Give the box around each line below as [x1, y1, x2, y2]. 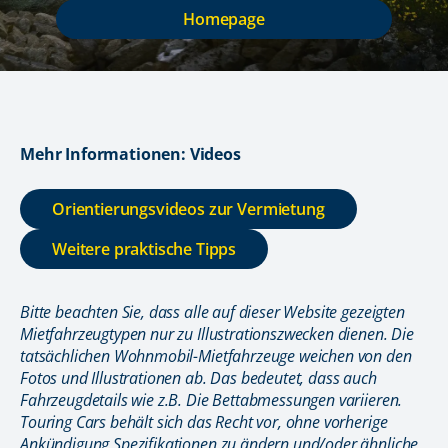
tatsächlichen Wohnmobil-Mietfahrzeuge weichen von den [20, 345, 412, 368]
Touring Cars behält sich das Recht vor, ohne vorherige [20, 411, 388, 434]
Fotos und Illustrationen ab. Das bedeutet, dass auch [20, 367, 377, 390]
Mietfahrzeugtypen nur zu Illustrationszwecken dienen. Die [20, 323, 414, 346]
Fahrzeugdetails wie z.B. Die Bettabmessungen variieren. [20, 389, 403, 412]
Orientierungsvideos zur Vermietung [52, 198, 325, 221]
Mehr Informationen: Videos [20, 143, 241, 166]
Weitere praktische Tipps [52, 238, 237, 261]
